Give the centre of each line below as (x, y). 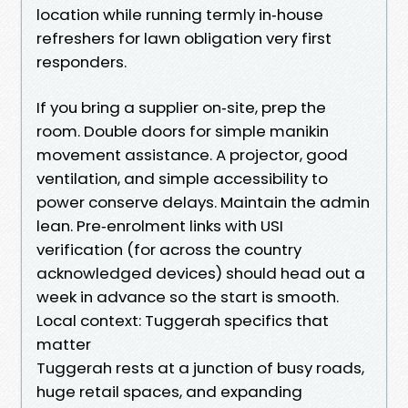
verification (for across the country (169, 249)
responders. (82, 61)
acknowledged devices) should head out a (201, 273)
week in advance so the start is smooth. (188, 296)
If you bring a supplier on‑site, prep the (181, 107)
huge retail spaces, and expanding (169, 391)
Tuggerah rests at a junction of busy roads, (200, 367)
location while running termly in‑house (180, 14)
